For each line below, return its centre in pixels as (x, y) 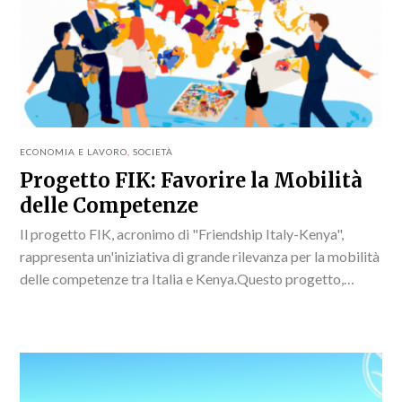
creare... (44, 323)
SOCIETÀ (153, 151)
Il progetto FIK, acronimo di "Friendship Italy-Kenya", (182, 233)
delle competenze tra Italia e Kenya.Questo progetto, (182, 278)
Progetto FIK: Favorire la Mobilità (192, 180)
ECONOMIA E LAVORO (74, 151)
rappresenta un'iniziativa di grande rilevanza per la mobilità (200, 256)
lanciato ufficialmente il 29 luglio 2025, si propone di (179, 301)
